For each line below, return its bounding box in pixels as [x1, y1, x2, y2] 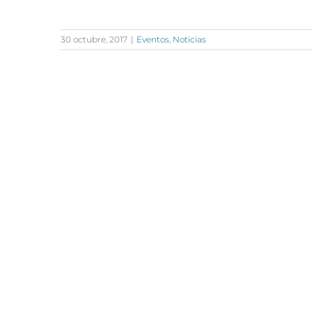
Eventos [136, 34, 169, 45]
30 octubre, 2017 [61, 34, 127, 45]
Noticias [173, 34, 206, 45]
